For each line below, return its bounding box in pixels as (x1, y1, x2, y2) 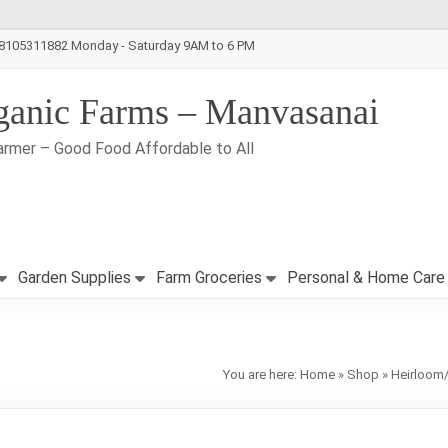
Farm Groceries (156, 268, 262, 287)
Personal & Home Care (287, 268, 445, 287)
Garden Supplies (18, 268, 131, 287)
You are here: (223, 367, 300, 382)
